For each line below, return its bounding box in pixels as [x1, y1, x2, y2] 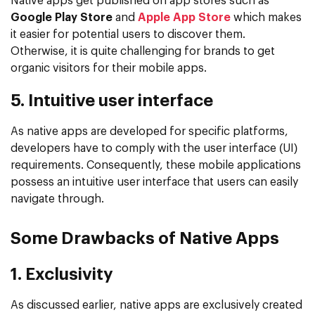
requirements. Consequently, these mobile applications [11, 159, 301, 171]
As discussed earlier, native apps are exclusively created [11, 299, 302, 311]
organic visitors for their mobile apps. [11, 62, 207, 74]
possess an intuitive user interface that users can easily [11, 176, 298, 188]
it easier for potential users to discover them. [11, 28, 245, 40]
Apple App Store [138, 11, 231, 23]
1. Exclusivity [11, 266, 113, 283]
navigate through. [11, 193, 104, 205]
